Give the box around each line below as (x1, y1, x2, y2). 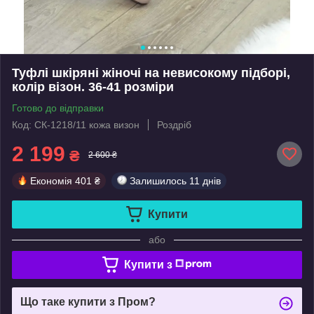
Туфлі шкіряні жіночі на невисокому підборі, (12, 65, 290, 80)
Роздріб (157, 118, 191, 130)
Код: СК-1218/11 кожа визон (12, 118, 139, 130)
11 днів (189, 175, 221, 186)
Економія (30, 175, 72, 186)
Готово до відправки (12, 102, 104, 114)
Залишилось (130, 175, 186, 186)
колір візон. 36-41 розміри (12, 79, 174, 94)
